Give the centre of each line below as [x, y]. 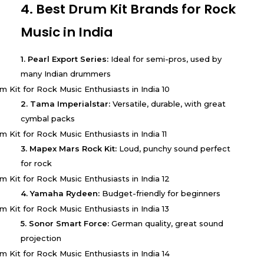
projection [41, 238]
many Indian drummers [66, 73]
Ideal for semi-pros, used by [165, 59]
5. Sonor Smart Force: [65, 223]
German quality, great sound [166, 223]
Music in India [67, 32]
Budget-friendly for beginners [160, 193]
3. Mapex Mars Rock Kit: [69, 148]
